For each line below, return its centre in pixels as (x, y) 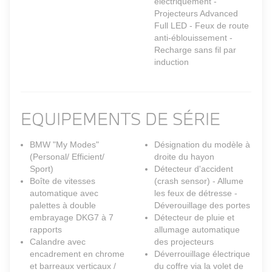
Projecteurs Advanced (196, 14)
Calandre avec (58, 242)
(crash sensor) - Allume (199, 181)
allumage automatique (197, 230)
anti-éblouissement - (193, 38)
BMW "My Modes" (64, 145)
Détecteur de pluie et (194, 218)
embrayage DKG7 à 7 (72, 218)
